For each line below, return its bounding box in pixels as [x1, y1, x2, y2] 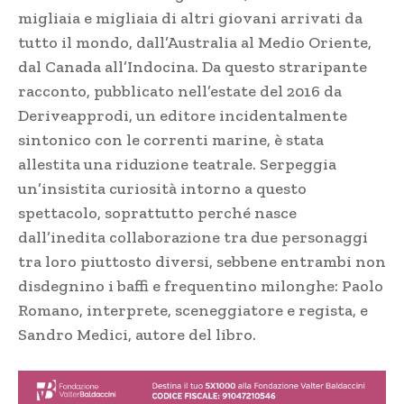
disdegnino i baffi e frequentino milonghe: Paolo [18, 276, 383, 297]
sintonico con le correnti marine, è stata [18, 130, 324, 151]
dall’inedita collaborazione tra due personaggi [18, 227, 368, 248]
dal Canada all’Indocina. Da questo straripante [18, 57, 367, 78]
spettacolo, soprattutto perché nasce [18, 203, 297, 224]
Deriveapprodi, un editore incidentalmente [18, 106, 347, 126]
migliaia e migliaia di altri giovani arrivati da [18, 8, 363, 29]
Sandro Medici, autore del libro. [18, 325, 256, 345]
